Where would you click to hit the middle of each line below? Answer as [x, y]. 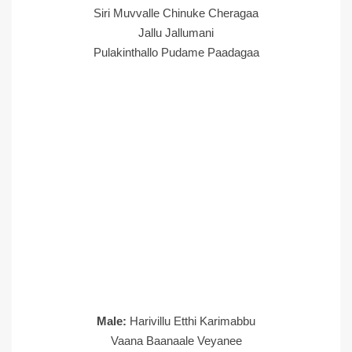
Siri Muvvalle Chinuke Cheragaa [176, 13]
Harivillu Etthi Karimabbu [192, 321]
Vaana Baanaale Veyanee [176, 341]
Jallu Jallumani [176, 33]
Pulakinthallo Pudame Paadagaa [176, 52]
